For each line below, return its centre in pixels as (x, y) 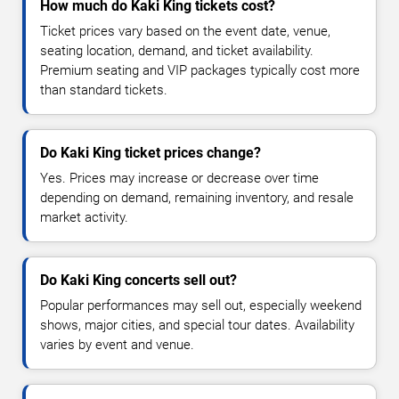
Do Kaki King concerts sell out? (138, 281)
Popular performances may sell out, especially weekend (201, 306)
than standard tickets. (104, 90)
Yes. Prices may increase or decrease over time (179, 179)
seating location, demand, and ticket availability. (177, 51)
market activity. (84, 218)
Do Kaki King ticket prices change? (151, 153)
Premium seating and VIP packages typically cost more (200, 71)
